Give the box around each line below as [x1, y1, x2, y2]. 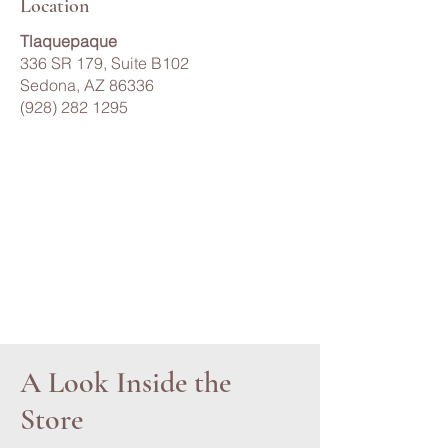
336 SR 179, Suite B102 [20, 53, 189, 73]
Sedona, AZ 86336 [20, 75, 154, 95]
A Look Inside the [20, 364, 231, 401]
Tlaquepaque [20, 31, 117, 51]
